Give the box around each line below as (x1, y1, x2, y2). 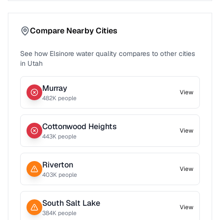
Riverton (42, 160, 73, 170)
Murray (42, 83, 67, 93)
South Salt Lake (42, 198, 100, 208)
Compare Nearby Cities (30, 26, 117, 36)
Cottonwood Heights (42, 121, 117, 132)
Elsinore (50, 49, 74, 58)
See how (20, 49, 50, 58)
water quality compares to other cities (74, 49, 195, 58)
